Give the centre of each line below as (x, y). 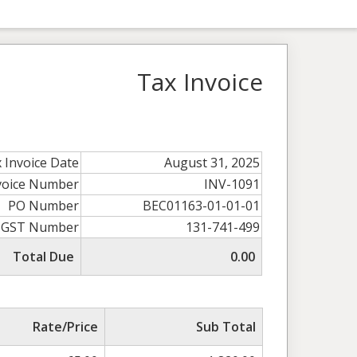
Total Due (44, 257)
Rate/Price (65, 327)
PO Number (44, 206)
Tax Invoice (200, 82)
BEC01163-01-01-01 (202, 206)
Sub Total (226, 327)
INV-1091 (232, 184)
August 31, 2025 (212, 163)
